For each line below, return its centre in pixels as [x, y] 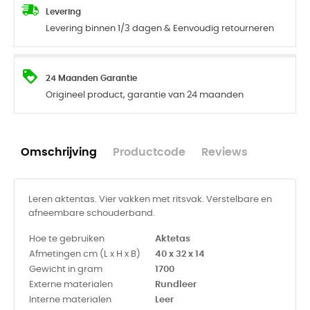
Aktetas [173, 239]
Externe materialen [71, 285]
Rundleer [176, 285]
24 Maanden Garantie [91, 78]
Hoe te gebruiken [67, 239]
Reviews [225, 153]
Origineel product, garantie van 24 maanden [145, 95]
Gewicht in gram [66, 270]
